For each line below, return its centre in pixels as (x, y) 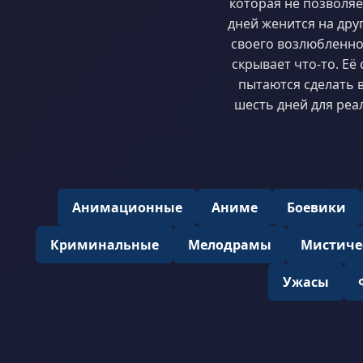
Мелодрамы (229, 245)
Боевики (316, 207)
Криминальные (104, 245)
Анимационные (127, 207)
